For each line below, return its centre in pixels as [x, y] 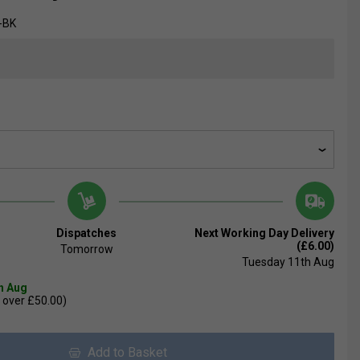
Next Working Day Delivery [264, 233]
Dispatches [87, 233]
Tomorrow [86, 250]
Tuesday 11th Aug [288, 262]
